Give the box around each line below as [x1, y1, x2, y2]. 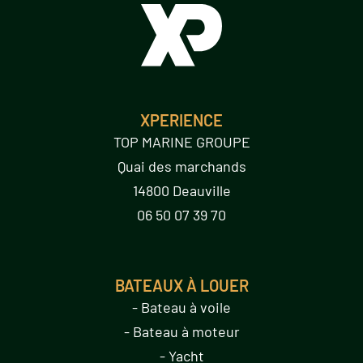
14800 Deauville [132, 181, 231, 199]
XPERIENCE [140, 110, 223, 130]
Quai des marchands [117, 157, 246, 175]
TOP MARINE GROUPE [113, 133, 250, 151]
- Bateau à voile [132, 298, 231, 316]
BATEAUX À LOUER [114, 275, 249, 295]
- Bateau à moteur [123, 322, 240, 340]
